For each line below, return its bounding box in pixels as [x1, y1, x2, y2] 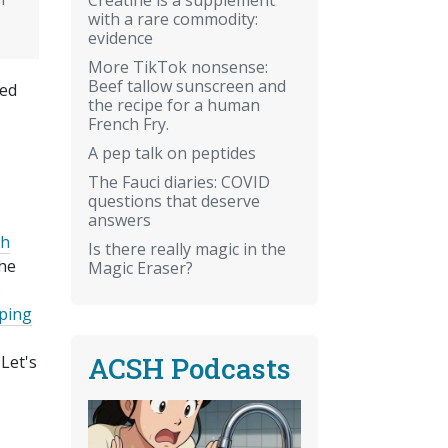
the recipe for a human [88, 93, 260, 116]
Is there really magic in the [88, 237, 286, 260]
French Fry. [88, 112, 169, 135]
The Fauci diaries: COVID [88, 170, 270, 193]
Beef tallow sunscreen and [88, 74, 286, 97]
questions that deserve [88, 189, 260, 212]
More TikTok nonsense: [88, 55, 268, 78]
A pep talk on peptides [88, 141, 256, 164]
